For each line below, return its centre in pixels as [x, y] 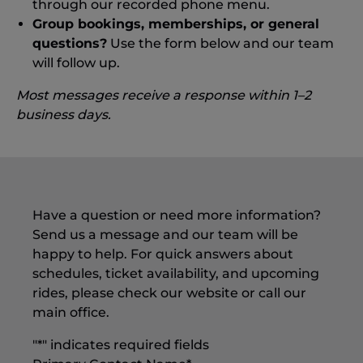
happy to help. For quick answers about [163, 254]
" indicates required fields [126, 345]
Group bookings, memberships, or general [176, 24]
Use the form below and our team [220, 43]
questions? [70, 43]
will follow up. [76, 63]
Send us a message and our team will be [165, 235]
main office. [71, 312]
